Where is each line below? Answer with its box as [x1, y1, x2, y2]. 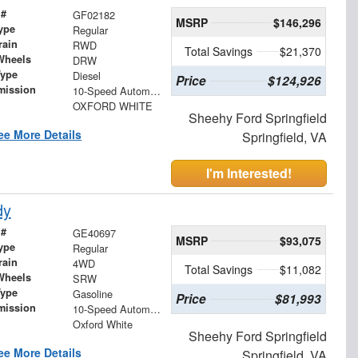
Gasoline [72, 285, 113, 301]
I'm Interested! [206, 163, 292, 182]
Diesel [72, 67, 101, 83]
